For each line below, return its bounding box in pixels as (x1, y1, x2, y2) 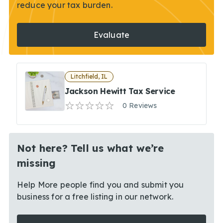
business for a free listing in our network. (17, 191, 173, 202)
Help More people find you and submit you (17, 179, 184, 190)
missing (17, 156, 56, 169)
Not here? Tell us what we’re (17, 141, 164, 154)
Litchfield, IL (71, 72, 108, 80)
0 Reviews (122, 101, 157, 110)
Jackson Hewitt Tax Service (65, 86, 175, 96)
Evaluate (93, 29, 130, 40)
